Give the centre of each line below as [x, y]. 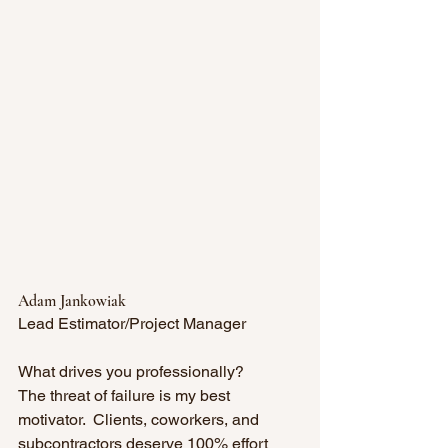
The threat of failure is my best [126, 395]
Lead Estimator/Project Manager [132, 323]
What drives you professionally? [133, 371]
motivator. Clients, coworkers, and [140, 419]
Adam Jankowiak [72, 300]
